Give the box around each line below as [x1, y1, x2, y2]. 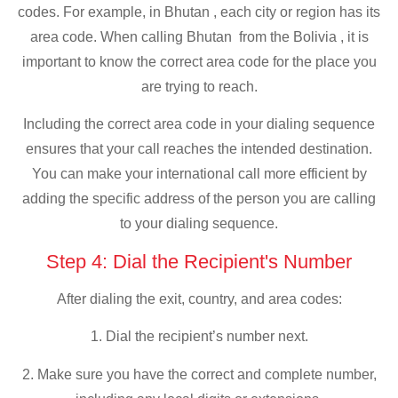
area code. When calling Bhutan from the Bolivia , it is [29, 28, 369, 44]
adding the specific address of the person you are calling [22, 191, 376, 207]
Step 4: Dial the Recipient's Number [46, 250, 352, 273]
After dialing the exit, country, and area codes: [56, 291, 342, 306]
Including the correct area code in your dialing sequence [23, 116, 375, 132]
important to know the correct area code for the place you [21, 53, 377, 69]
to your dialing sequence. [120, 216, 278, 232]
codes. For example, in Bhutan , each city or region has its [18, 4, 380, 20]
